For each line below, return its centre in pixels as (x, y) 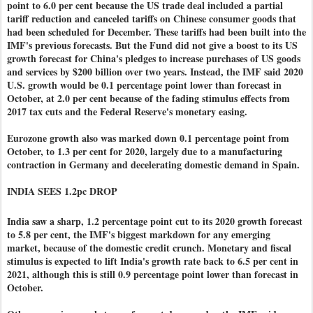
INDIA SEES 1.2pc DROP (62, 191)
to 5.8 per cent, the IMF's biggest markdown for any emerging (139, 234)
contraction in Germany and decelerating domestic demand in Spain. (153, 165)
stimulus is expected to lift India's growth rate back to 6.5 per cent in (153, 261)
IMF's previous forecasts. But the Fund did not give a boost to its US (152, 45)
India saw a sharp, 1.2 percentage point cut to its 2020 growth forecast (155, 221)
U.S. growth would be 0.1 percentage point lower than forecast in (144, 85)
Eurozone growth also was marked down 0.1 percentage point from (148, 138)
